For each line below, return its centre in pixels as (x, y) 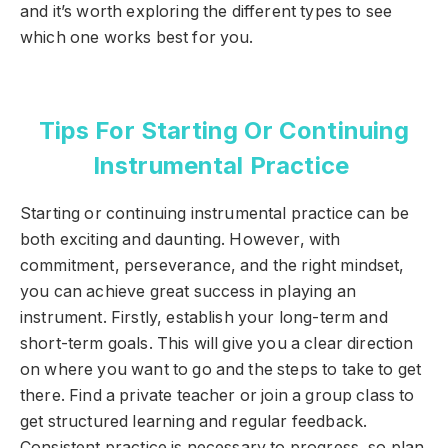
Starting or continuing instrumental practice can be (215, 214)
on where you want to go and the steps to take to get (221, 370)
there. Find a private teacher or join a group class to (217, 396)
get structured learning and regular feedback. (194, 422)
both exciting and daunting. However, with (180, 240)
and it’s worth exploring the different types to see (206, 12)
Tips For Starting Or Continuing (224, 131)
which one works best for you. (137, 38)
